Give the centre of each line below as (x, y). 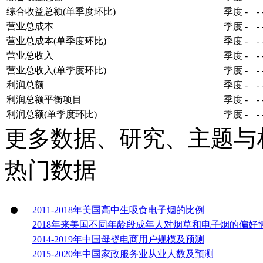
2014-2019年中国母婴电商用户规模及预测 (118, 239)
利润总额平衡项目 (44, 99)
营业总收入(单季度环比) (56, 70)
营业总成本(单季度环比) (56, 41)
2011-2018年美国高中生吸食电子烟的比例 (118, 210)
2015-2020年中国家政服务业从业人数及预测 (123, 254)
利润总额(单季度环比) (52, 114)
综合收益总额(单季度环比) (61, 11)
